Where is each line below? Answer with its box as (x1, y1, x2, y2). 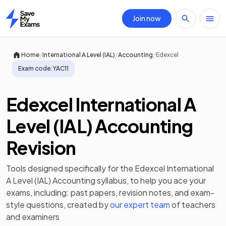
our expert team (110, 199, 170, 210)
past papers (71, 187, 116, 198)
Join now (133, 14, 161, 23)
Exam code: (18, 65, 52, 72)
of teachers (172, 199, 215, 210)
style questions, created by (6, 199, 108, 210)
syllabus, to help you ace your (95, 175, 206, 186)
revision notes (119, 187, 171, 198)
